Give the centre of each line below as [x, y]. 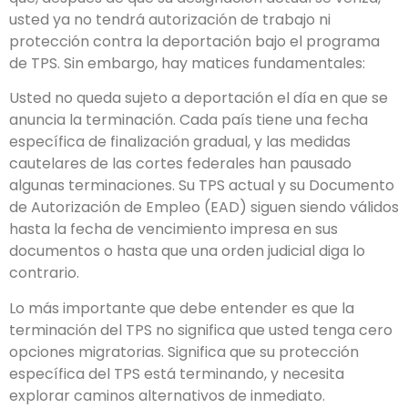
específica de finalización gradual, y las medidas [180, 142]
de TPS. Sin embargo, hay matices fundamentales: [187, 63]
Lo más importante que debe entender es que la [182, 308]
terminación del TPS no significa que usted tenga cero [201, 330]
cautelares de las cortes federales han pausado [180, 164]
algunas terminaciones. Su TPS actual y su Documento [202, 186]
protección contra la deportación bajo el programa [194, 41]
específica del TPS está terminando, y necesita [177, 373]
